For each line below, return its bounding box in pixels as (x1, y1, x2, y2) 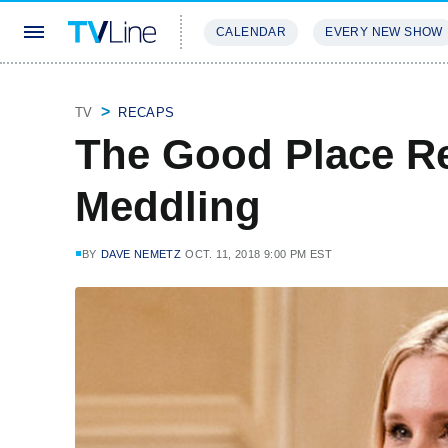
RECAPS (118, 105, 175, 120)
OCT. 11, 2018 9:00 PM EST (185, 248, 333, 260)
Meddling (75, 183, 261, 230)
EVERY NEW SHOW (325, 25, 443, 39)
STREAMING (204, 84, 286, 99)
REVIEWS (310, 84, 375, 99)
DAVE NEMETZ (100, 248, 182, 260)
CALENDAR (216, 25, 287, 39)
